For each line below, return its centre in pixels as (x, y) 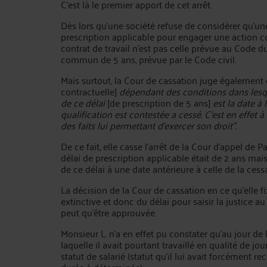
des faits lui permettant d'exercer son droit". (149, 125)
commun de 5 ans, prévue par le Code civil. (148, 59)
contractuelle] (89, 91)
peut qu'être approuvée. (108, 212)
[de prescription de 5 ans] (159, 103)
